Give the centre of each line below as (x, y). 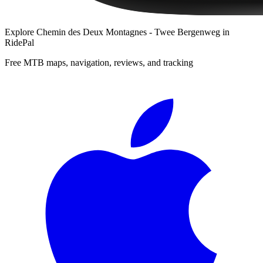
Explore (21, 32)
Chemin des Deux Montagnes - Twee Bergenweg (128, 32)
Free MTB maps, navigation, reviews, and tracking (99, 62)
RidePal (19, 42)
